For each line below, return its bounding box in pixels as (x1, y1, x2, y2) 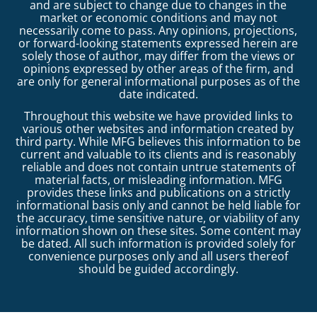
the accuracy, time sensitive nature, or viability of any (17, 209, 300, 226)
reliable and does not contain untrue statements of (22, 158, 295, 175)
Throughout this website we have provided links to (24, 108, 293, 124)
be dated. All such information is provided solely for (21, 235, 296, 251)
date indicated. (119, 86, 198, 103)
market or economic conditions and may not (40, 10, 277, 26)
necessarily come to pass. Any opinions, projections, (19, 23, 298, 39)
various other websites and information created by (23, 120, 294, 137)
